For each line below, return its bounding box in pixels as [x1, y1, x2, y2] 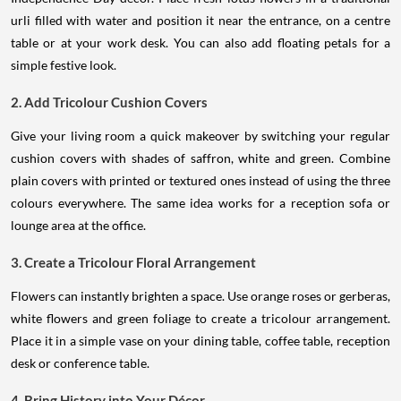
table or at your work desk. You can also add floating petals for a [11, 35, 390, 51]
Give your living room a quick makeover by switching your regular [11, 128, 390, 144]
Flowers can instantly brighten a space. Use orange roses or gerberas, [11, 288, 390, 304]
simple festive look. [11, 57, 116, 73]
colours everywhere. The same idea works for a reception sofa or [11, 195, 390, 211]
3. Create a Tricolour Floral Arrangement [11, 254, 256, 271]
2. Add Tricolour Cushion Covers [11, 94, 208, 111]
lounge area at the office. [11, 218, 146, 234]
